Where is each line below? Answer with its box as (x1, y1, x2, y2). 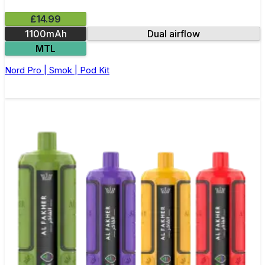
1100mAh (24, 27, 67, 40)
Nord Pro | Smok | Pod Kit (5, 64, 109, 76)
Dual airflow (147, 27, 201, 40)
